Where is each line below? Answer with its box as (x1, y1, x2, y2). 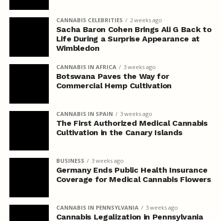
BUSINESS (56, 156, 84, 164)
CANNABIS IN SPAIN (56, 110, 113, 117)
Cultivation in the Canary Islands (56, 127, 183, 137)
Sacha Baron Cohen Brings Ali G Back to (56, 24, 212, 34)
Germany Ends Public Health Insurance (56, 165, 208, 175)
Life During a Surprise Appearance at (56, 34, 200, 43)
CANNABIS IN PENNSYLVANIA (56, 203, 139, 211)
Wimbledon (56, 43, 100, 53)
